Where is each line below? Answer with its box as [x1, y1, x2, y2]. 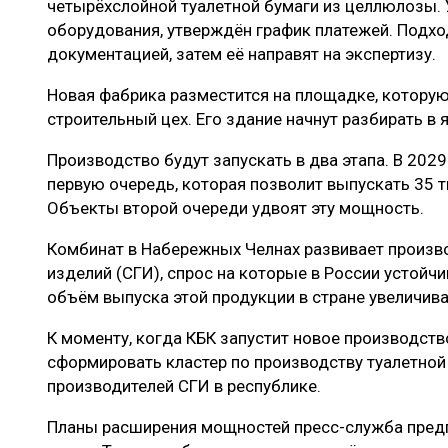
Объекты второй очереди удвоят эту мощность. [47, 198, 424, 219]
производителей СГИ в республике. [47, 376, 321, 397]
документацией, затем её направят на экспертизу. [47, 44, 436, 65]
